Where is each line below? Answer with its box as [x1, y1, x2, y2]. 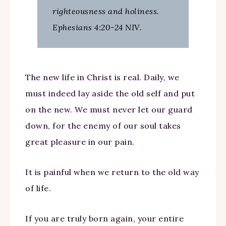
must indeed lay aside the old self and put [25, 88, 195, 98]
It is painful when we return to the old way [25, 166, 199, 177]
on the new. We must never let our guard [25, 104, 193, 115]
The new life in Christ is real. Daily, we [25, 72, 180, 82]
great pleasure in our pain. [25, 136, 135, 147]
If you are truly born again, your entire [25, 213, 184, 223]
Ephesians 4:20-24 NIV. [52, 22, 142, 32]
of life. [25, 183, 51, 193]
